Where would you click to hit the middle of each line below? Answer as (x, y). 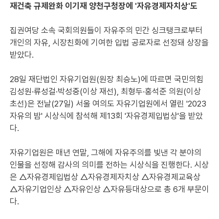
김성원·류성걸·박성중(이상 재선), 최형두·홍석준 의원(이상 (105, 91)
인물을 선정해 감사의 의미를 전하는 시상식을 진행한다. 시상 (109, 165)
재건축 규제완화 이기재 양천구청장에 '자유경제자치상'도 (104, 6)
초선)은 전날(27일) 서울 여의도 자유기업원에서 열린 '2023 (108, 104)
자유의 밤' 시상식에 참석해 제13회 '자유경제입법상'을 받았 (106, 116)
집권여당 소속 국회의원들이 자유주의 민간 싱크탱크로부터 (106, 30)
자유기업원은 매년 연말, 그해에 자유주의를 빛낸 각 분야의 (106, 153)
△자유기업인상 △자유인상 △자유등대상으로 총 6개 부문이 (109, 189)
